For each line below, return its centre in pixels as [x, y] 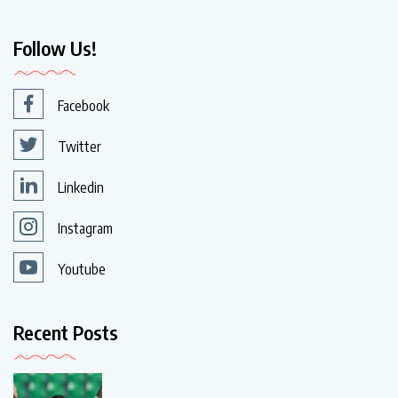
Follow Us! [55, 48]
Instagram [85, 229]
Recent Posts [66, 333]
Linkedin [81, 188]
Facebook [84, 106]
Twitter [80, 147]
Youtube [82, 270]
